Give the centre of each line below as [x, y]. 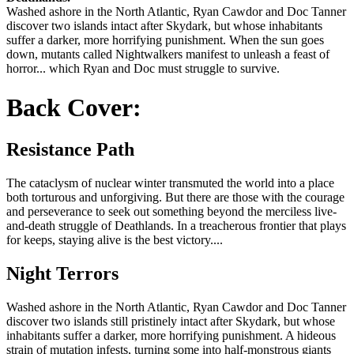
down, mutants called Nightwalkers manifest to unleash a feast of [168, 55]
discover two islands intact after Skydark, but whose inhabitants [164, 26]
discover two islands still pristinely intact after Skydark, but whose [171, 321]
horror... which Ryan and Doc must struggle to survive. [143, 69]
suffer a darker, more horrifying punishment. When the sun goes [165, 40]
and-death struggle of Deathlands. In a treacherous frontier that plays [176, 226]
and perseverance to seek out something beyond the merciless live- [171, 212]
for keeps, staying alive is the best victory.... [115, 240]
